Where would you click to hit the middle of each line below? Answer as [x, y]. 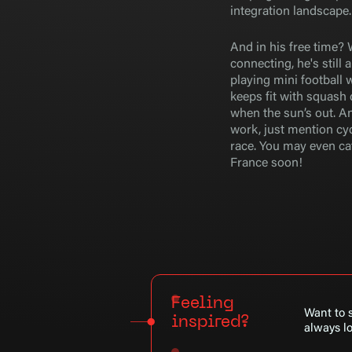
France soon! [266, 163]
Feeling [203, 304]
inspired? [210, 323]
